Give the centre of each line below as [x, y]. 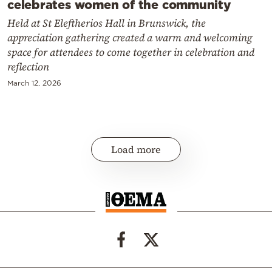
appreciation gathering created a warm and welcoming [130, 38]
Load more [136, 150]
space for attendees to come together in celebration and [131, 53]
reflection [28, 67]
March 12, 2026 [34, 83]
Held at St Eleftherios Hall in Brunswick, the [107, 23]
